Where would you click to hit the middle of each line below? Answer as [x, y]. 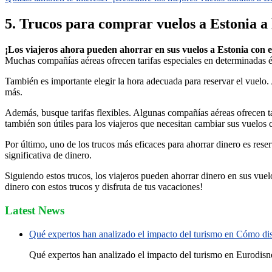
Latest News [35, 210]
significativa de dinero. [48, 155]
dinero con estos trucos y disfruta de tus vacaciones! [104, 187]
